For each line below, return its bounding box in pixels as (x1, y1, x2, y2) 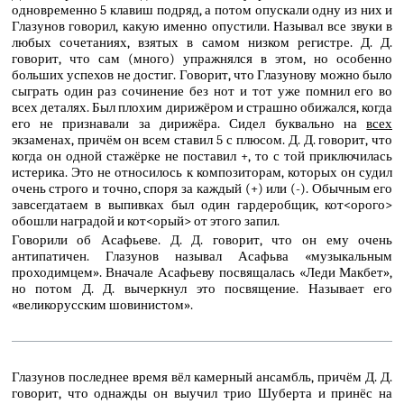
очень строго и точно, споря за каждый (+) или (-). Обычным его (11, 179, 393, 197)
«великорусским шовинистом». (11, 297, 193, 314)
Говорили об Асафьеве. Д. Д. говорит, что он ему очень (11, 232, 393, 249)
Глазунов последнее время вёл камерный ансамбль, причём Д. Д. (11, 369, 393, 386)
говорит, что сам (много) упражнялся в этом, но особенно (11, 50, 393, 67)
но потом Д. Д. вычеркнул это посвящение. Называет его (11, 280, 393, 298)
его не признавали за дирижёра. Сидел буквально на (11, 115, 367, 132)
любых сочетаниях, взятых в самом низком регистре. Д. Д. (11, 33, 393, 50)
